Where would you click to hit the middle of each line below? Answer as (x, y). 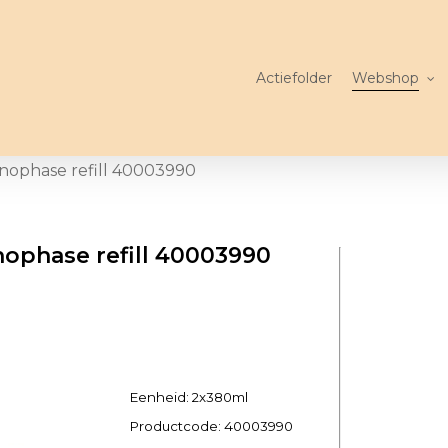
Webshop (385, 78)
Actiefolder (294, 78)
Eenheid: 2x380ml (189, 397)
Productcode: (177, 426)
